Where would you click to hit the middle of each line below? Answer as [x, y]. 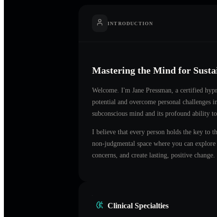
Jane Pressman [152, 90]
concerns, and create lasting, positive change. [154, 155]
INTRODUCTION [131, 23]
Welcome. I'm [112, 90]
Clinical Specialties [138, 205]
